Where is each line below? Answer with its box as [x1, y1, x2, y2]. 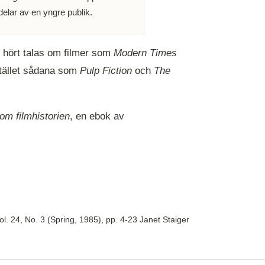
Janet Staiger [140, 215, 189, 225]
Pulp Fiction [80, 64, 132, 76]
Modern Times [114, 47, 177, 59]
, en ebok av [70, 110, 124, 122]
